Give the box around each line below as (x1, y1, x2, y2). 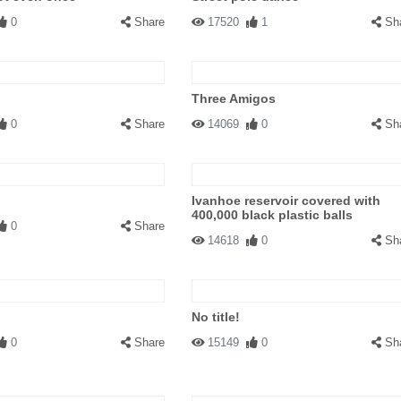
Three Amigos (191, 91, 276, 106)
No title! (191, 310, 240, 324)
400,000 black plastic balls (191, 208, 353, 222)
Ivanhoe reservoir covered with (191, 193, 380, 208)
